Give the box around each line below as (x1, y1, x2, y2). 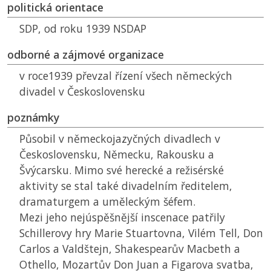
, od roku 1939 (38, 21, 113, 36)
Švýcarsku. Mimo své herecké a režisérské (19, 163, 224, 178)
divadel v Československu (19, 84, 145, 99)
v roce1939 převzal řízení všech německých (19, 68, 232, 83)
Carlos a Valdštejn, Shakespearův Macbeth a (19, 241, 240, 256)
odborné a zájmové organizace (7, 47, 164, 62)
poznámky (7, 110, 59, 125)
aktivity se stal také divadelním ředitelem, (19, 178, 232, 194)
